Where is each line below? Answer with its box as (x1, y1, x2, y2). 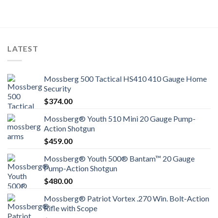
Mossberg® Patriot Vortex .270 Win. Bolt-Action (44, 194, 209, 203)
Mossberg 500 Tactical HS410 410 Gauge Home (44, 74, 207, 84)
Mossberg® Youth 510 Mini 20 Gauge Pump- (44, 114, 196, 124)
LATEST (7, 44, 38, 54)
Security (44, 84, 71, 93)
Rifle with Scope (44, 203, 97, 213)
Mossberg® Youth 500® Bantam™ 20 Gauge (44, 154, 195, 163)
